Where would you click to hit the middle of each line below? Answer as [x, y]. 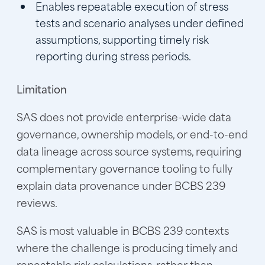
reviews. [37, 202]
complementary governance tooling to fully [125, 168]
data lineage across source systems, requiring [129, 151]
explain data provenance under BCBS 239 [121, 185]
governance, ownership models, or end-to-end [132, 133]
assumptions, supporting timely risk [122, 39]
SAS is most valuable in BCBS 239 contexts [123, 230]
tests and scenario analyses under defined [140, 22]
